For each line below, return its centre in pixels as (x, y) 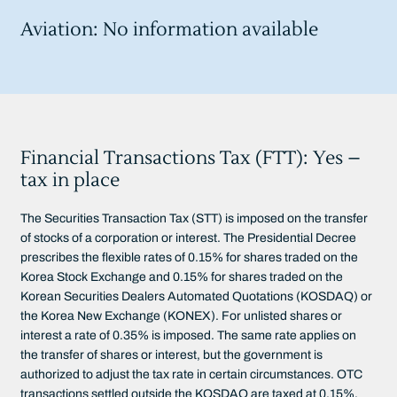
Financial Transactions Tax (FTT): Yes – (191, 158)
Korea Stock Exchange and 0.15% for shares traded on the (182, 277)
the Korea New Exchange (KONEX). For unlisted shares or (182, 316)
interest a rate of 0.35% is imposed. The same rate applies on (189, 335)
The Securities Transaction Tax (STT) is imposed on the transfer (195, 218)
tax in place (70, 180)
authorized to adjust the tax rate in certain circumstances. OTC (192, 374)
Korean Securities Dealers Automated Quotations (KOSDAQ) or (197, 296)
